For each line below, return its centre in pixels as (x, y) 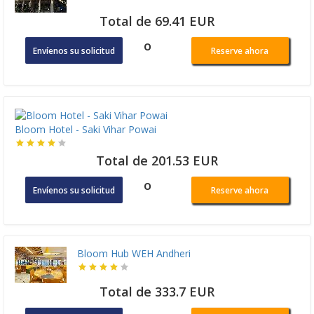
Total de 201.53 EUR (157, 160)
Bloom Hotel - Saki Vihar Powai (86, 129)
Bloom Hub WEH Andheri (134, 253)
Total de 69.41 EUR (157, 21)
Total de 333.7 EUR (157, 291)
